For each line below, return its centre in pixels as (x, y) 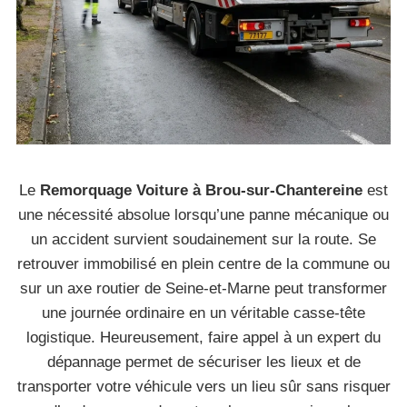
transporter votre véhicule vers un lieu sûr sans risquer (203, 387)
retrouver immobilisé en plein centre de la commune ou (203, 264)
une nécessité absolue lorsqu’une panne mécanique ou (203, 215)
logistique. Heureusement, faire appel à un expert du (203, 338)
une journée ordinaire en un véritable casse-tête (203, 313)
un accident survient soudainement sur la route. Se (203, 239)
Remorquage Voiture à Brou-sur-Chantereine (201, 190)
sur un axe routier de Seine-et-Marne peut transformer (203, 288)
